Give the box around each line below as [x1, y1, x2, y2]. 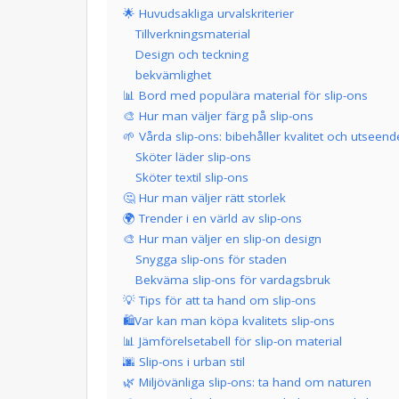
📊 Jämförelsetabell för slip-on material [123, 332, 342, 349]
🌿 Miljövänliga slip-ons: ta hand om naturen [123, 373, 371, 390]
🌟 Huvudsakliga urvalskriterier [123, 4, 294, 21]
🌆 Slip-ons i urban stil [123, 353, 245, 370]
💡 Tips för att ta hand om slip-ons [123, 291, 316, 308]
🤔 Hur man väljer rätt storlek [123, 189, 286, 206]
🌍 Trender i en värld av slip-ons [123, 209, 302, 226]
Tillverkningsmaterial [135, 25, 250, 42]
